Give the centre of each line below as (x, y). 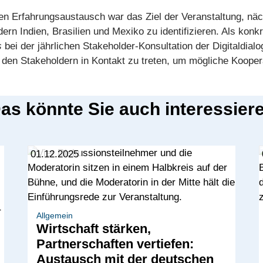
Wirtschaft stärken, (94, 229)
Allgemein (55, 215)
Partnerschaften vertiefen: (115, 244)
